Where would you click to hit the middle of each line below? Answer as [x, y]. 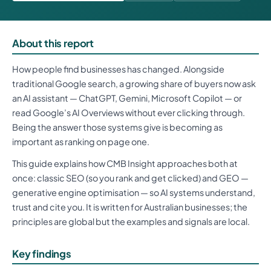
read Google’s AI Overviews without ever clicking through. [129, 112]
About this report [53, 44]
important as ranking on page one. [81, 141]
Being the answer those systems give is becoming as [117, 127]
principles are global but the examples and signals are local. [131, 221]
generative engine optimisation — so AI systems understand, [134, 192]
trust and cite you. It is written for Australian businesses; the [130, 207]
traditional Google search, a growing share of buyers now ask [134, 83]
